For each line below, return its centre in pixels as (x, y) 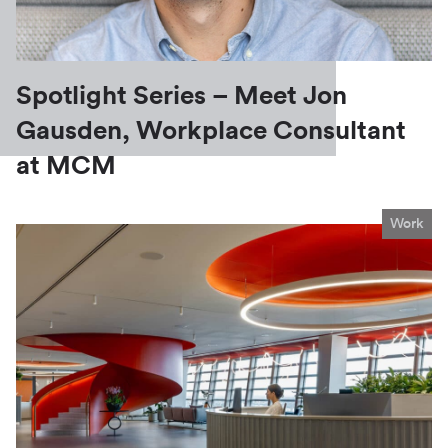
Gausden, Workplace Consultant (211, 131)
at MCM (66, 166)
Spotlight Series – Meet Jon (181, 96)
